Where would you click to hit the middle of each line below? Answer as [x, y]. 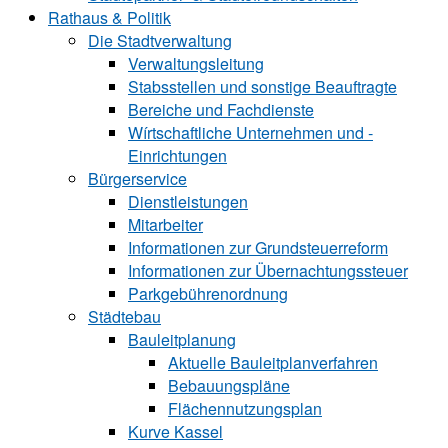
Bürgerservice [137, 178]
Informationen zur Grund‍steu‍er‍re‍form [258, 247]
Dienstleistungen [188, 201]
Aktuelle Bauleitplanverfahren [273, 362]
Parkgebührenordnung [208, 293]
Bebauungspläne [229, 385]
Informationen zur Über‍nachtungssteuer [268, 270]
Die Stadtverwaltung [160, 40]
